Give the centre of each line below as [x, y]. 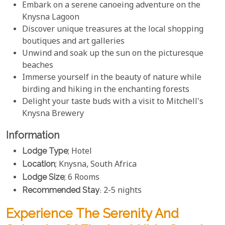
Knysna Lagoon [51, 18]
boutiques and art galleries [73, 42]
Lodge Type [45, 151]
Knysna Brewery [53, 115]
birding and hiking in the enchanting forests [106, 90]
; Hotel [80, 152]
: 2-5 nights [121, 191]
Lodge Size [43, 177]
